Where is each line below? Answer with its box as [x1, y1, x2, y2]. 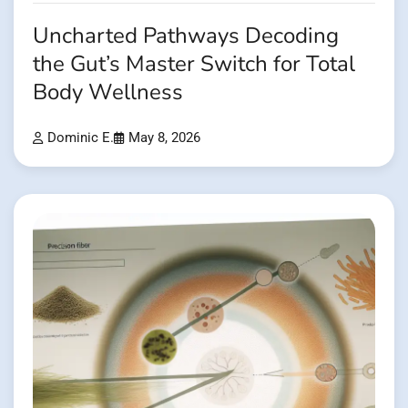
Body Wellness [33, 76, 183, 107]
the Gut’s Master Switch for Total [33, 48, 355, 79]
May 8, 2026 [128, 130, 200, 146]
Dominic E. [47, 130, 114, 146]
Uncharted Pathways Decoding [33, 20, 339, 51]
